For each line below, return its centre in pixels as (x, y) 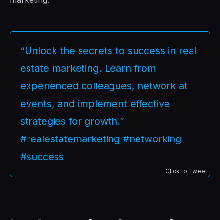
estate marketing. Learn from (88, 68)
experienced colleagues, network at (104, 86)
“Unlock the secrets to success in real (108, 50)
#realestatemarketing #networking (101, 139)
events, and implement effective (95, 103)
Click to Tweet (186, 171)
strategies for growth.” (72, 121)
